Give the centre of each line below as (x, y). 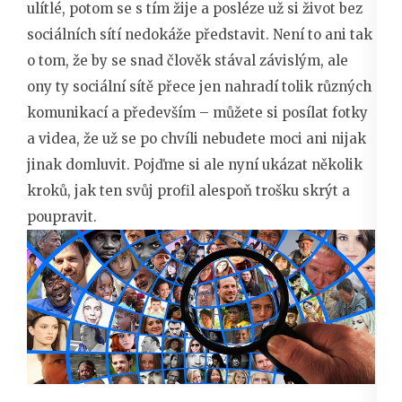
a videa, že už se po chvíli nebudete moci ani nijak (197, 138)
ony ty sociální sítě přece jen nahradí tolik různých (199, 86)
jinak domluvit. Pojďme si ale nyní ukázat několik (195, 164)
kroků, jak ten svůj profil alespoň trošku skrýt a (188, 190)
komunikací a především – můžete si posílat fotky (197, 112)
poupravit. (62, 216)
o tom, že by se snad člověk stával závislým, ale (188, 60)
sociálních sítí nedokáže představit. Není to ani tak (200, 34)
